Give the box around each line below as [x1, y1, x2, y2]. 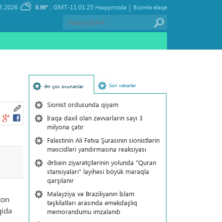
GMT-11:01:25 [54, 2, 94, 11]
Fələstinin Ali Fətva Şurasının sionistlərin [47, 136, 160, 144]
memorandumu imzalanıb [47, 207, 120, 216]
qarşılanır [47, 176, 74, 184]
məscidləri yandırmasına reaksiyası [47, 145, 146, 153]
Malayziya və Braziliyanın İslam [47, 189, 134, 198]
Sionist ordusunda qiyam [47, 100, 118, 109]
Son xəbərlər [109, 82, 136, 89]
